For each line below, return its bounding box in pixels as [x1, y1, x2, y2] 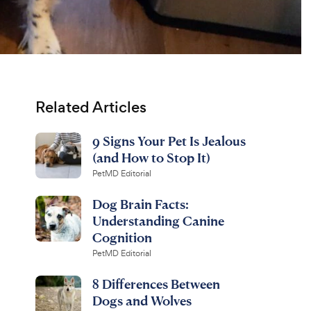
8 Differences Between [92, 276, 220, 292]
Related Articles [35, 96, 146, 118]
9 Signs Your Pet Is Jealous [92, 133, 246, 149]
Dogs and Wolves [92, 292, 192, 308]
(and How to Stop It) [92, 149, 210, 165]
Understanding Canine [92, 212, 224, 228]
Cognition [92, 229, 152, 245]
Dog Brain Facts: [92, 196, 189, 212]
